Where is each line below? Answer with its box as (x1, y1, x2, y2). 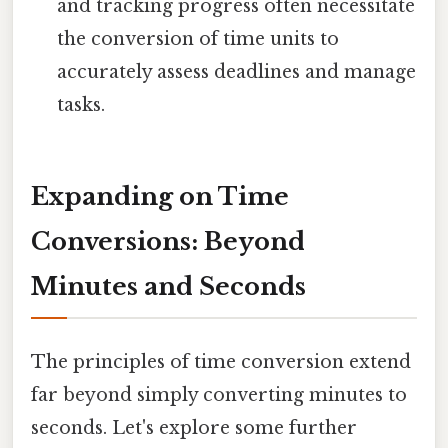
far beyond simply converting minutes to (31, 383, 407, 406)
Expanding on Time (31, 182, 289, 212)
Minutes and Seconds (31, 272, 306, 302)
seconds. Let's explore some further (31, 416, 357, 439)
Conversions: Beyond (31, 227, 305, 257)
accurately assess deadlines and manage (57, 60, 417, 83)
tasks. (57, 93, 106, 116)
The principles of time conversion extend (31, 350, 411, 373)
